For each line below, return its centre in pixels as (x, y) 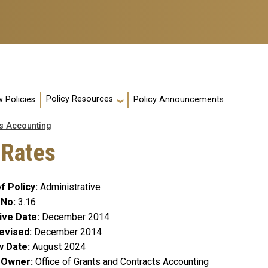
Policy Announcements (179, 100)
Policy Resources (80, 99)
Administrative (70, 187)
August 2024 (59, 247)
